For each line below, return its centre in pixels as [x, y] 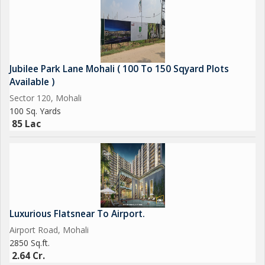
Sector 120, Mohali [46, 98]
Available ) [32, 82]
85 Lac [26, 124]
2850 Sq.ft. [30, 243]
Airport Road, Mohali [49, 230]
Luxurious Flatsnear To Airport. [77, 214]
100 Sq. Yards [35, 111]
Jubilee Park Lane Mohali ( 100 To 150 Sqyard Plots [119, 69]
